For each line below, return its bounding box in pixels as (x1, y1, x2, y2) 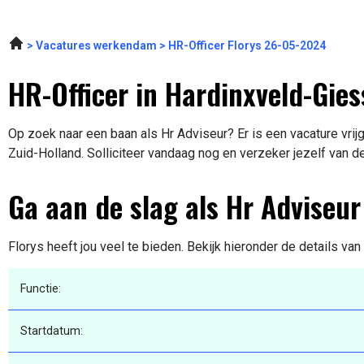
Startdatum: (20, 324, 83, 339)
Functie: (20, 282, 61, 297)
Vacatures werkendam (36, 39, 157, 53)
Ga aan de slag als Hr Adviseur (8, 184, 361, 227)
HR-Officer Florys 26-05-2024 (168, 39, 326, 53)
